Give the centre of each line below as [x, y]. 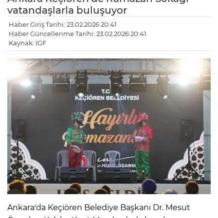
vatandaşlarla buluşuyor [67, 10]
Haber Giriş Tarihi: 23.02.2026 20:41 [63, 25]
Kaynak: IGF [27, 43]
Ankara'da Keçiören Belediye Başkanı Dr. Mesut [99, 207]
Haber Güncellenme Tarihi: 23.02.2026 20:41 [78, 34]
